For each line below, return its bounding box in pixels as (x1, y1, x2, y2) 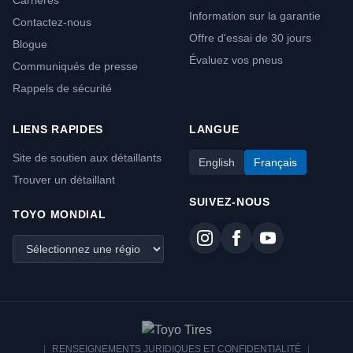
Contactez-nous (13, 16, 91, 28)
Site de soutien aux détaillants (13, 151, 162, 164)
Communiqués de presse (13, 60, 138, 72)
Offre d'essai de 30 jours (189, 32, 311, 44)
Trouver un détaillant (13, 173, 115, 186)
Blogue (13, 38, 47, 50)
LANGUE (189, 123, 240, 136)
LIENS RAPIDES (13, 123, 104, 136)
